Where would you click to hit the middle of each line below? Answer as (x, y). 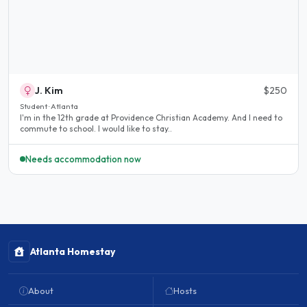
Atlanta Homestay (73, 251)
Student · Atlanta (49, 107)
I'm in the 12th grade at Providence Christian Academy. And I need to (151, 118)
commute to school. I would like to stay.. (96, 129)
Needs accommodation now (83, 159)
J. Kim (49, 91)
